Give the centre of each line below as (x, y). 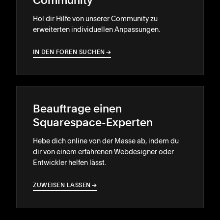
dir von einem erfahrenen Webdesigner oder (103, 151)
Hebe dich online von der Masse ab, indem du (106, 141)
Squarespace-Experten (93, 123)
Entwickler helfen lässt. (69, 162)
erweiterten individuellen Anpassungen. (96, 29)
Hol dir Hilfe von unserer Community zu (95, 18)
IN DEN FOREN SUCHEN (69, 52)
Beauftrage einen (77, 109)
